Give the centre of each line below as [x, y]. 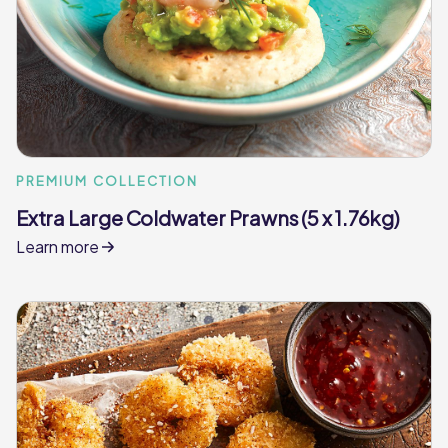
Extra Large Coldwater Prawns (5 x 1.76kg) [208, 217]
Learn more [59, 246]
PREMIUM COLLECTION [107, 180]
